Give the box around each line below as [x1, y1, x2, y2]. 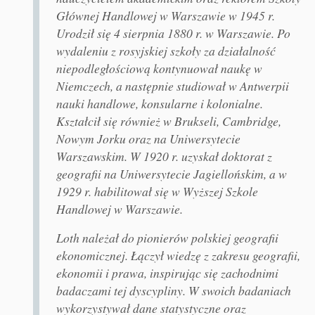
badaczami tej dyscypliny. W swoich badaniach [56, 282, 291, 300]
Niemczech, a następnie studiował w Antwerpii [56, 77, 289, 95]
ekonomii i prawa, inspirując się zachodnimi [56, 264, 278, 282]
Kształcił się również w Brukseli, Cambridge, [56, 112, 281, 130]
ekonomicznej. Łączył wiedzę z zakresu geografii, [56, 247, 300, 264]
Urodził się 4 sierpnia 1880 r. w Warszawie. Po [56, 25, 290, 42]
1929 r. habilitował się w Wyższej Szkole [56, 183, 258, 200]
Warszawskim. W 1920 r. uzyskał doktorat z [56, 148, 272, 165]
